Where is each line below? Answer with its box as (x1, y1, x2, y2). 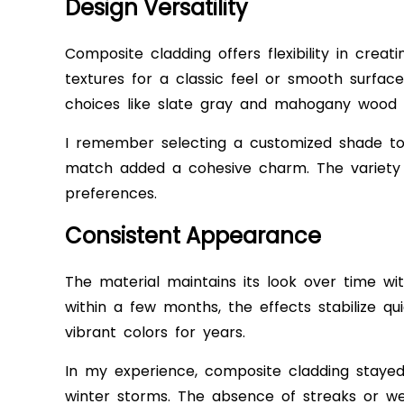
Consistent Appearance (65, 221, 321, 252)
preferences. (65, 183, 157, 205)
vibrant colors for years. (65, 322, 245, 344)
